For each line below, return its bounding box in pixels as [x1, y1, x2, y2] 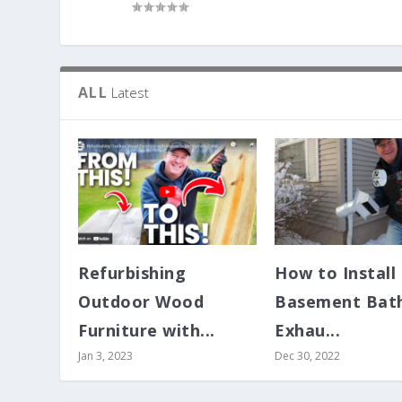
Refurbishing [78, 262, 187, 284]
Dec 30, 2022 [275, 348, 340, 364]
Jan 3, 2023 [78, 348, 134, 364]
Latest [110, 83, 149, 101]
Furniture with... [78, 319, 215, 342]
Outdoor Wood [78, 291, 205, 313]
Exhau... [275, 319, 340, 342]
